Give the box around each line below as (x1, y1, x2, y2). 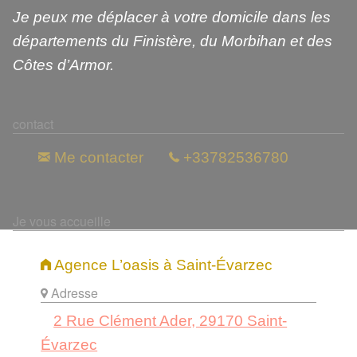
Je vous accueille (13, 211, 111, 230)
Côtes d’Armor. (13, 57, 114, 74)
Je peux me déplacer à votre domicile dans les (13, 9, 331, 26)
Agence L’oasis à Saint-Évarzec (51, 257, 273, 274)
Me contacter (50, 149, 143, 167)
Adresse (48, 284, 99, 303)
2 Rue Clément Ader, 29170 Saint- (53, 312, 288, 330)
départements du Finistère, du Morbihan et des (13, 33, 332, 50)
